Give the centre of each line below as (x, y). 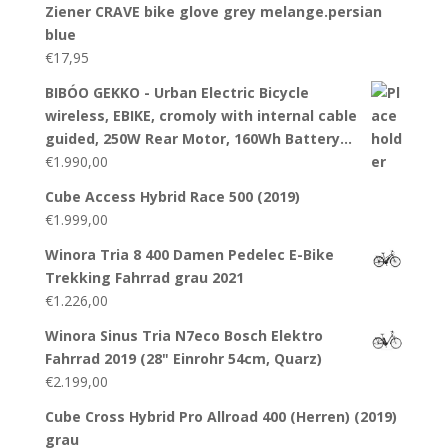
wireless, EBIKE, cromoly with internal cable (200, 115)
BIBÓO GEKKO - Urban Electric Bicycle (176, 92)
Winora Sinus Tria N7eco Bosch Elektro (183, 335)
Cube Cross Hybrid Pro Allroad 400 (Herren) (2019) (220, 416)
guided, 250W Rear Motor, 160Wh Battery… (198, 138)
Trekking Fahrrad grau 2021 (144, 277)
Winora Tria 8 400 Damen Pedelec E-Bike (189, 254)
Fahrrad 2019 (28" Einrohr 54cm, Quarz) (183, 358)
